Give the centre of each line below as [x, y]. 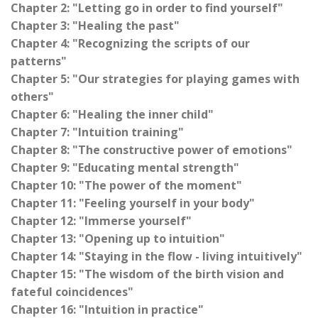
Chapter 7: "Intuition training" [97, 132]
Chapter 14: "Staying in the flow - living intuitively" [157, 257]
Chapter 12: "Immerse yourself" [101, 221]
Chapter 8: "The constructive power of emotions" [152, 150]
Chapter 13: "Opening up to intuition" [118, 239]
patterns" [39, 61]
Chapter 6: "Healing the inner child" [112, 115]
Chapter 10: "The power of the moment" [126, 186]
